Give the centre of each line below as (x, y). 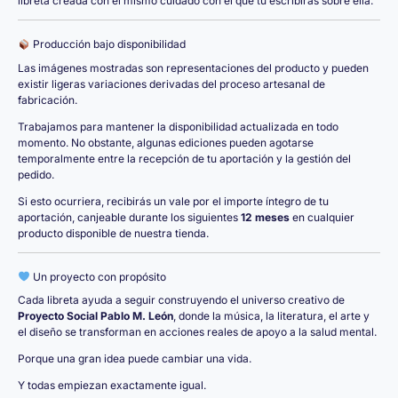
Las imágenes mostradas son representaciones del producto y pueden (193, 68)
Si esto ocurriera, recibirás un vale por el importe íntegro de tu (173, 201)
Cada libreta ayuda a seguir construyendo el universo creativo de (181, 300)
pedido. (36, 174)
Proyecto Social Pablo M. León (96, 316)
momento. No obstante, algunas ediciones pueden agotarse (166, 142)
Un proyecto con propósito (98, 276)
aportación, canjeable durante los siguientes (129, 217)
